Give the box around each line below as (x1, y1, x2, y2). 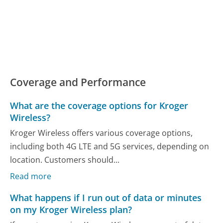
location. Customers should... (10, 154, 120, 166)
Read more (10, 170, 52, 182)
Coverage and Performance (10, 75, 146, 89)
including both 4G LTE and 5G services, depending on (10, 141, 210, 152)
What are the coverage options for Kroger (10, 100, 189, 112)
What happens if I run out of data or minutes (10, 192, 202, 204)
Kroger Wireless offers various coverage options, (10, 127, 193, 139)
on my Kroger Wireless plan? (10, 204, 132, 216)
